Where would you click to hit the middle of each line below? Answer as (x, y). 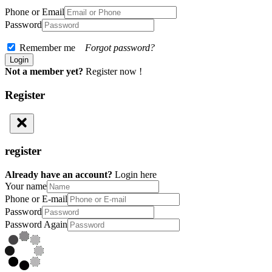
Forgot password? (120, 48)
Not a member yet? (44, 72)
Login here (136, 174)
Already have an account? (59, 174)
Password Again (36, 224)
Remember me (51, 48)
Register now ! (114, 72)
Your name (26, 186)
